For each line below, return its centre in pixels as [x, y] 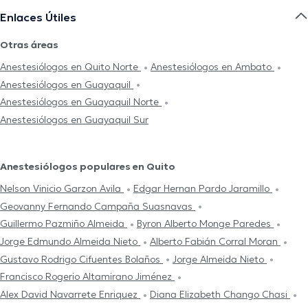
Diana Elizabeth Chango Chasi [220, 294]
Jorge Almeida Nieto [220, 259]
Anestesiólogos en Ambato [212, 67]
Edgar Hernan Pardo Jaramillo [203, 189]
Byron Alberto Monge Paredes [205, 224]
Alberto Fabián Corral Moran [215, 242]
